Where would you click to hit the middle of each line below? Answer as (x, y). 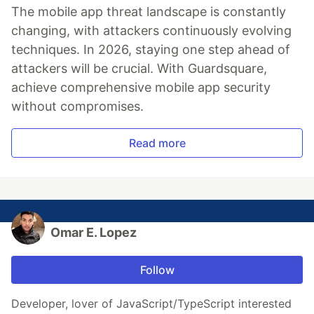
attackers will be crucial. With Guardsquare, (139, 69)
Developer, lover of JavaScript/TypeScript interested (151, 304)
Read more (157, 143)
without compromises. (77, 107)
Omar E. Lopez (94, 233)
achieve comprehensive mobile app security (141, 88)
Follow (157, 270)
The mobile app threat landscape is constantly (149, 12)
